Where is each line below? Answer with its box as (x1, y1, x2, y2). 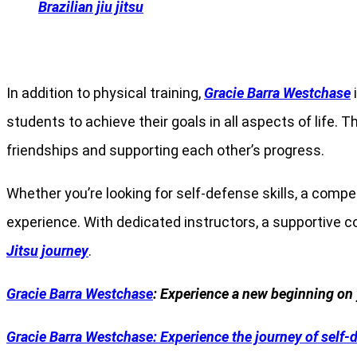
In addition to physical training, (6, 84, 204, 101)
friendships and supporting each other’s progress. (6, 141, 324, 159)
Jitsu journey (6, 241, 88, 259)
